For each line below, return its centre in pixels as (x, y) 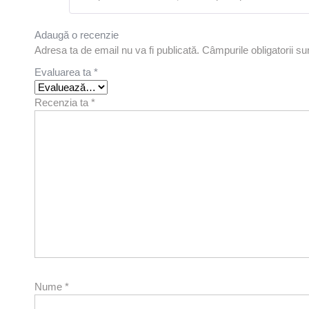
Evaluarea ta (64, 72)
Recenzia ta (63, 103)
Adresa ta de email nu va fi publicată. (117, 50)
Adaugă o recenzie (77, 35)
